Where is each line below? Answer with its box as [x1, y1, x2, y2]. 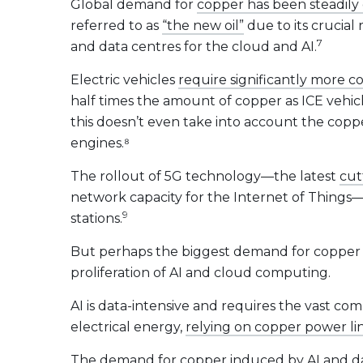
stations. [70, 211, 122, 226]
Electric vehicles [70, 72, 178, 88]
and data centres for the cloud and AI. [70, 39, 317, 54]
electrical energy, [70, 319, 186, 335]
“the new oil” [162, 18, 244, 33]
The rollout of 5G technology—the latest [70, 169, 340, 184]
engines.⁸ [70, 135, 130, 151]
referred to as [70, 18, 162, 33]
